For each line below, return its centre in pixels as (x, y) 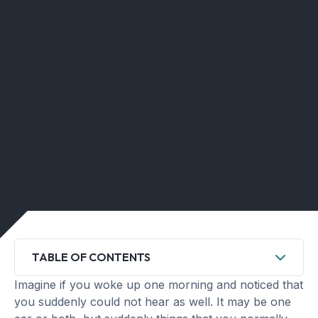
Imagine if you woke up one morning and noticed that (159, 284)
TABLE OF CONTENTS (91, 257)
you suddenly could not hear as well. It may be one (153, 301)
